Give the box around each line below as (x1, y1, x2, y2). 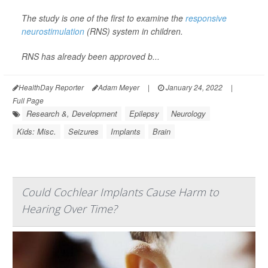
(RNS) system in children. (84, 25, 183, 37)
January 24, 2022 (164, 82, 223, 92)
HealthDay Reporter (19, 82, 84, 92)
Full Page (13, 95, 44, 105)
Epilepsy (129, 108, 159, 119)
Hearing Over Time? (22, 202, 117, 216)
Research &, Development (26, 108, 117, 119)
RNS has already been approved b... (22, 50, 160, 62)
